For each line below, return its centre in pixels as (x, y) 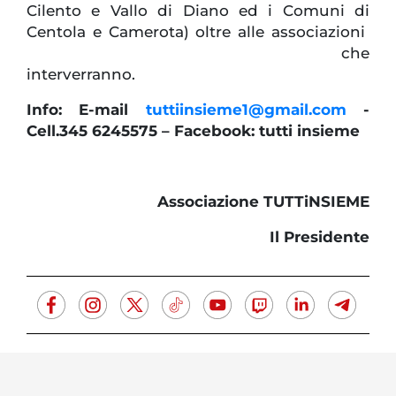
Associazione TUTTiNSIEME (263, 202)
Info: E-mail (86, 110)
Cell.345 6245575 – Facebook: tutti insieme (193, 131)
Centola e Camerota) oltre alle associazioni (198, 32)
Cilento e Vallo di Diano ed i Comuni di (198, 11)
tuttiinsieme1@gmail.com (246, 110)
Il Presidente (320, 237)
